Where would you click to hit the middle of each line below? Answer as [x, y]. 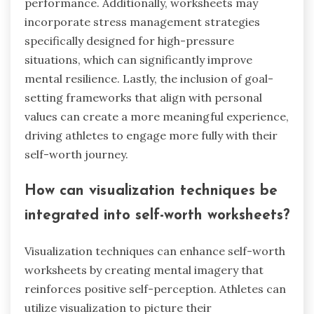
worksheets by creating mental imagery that [144, 270]
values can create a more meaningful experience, [157, 116]
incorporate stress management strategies [142, 21]
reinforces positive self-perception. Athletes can [155, 289]
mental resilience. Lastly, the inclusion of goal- [149, 78]
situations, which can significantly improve [138, 59]
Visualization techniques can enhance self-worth [155, 251]
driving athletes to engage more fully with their [151, 135]
